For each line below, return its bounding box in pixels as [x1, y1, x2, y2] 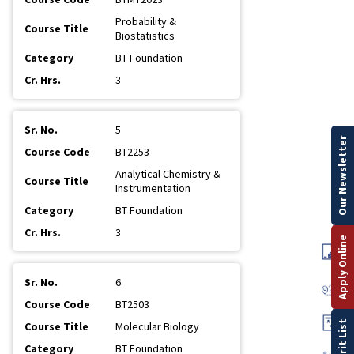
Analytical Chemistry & [115, 167, 220, 181]
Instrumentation [115, 181, 190, 195]
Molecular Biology [115, 319, 199, 333]
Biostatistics [115, 28, 175, 43]
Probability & [115, 14, 176, 28]
